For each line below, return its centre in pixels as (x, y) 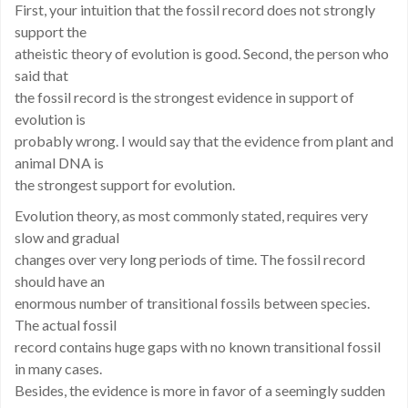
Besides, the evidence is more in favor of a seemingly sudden (200, 390)
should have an (60, 281)
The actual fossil (66, 325)
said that (41, 75)
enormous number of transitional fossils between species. (192, 303)
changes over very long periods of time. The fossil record (190, 259)
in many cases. (58, 368)
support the (51, 31)
